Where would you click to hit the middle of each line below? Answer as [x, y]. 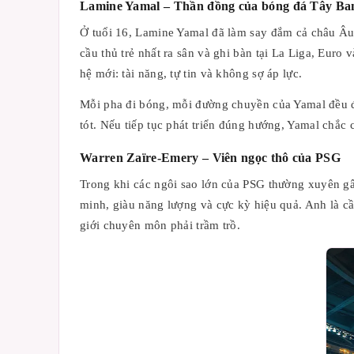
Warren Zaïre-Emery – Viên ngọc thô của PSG [211, 158]
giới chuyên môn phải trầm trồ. [160, 225]
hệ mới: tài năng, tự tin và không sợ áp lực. [191, 73]
